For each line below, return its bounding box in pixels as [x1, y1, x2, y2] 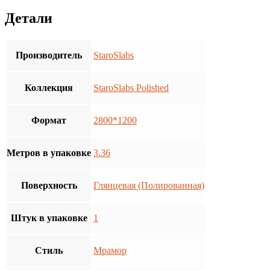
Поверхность [20, 180, 77, 191]
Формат [31, 115, 66, 126]
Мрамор [93, 245, 127, 256]
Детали [5, 10, 52, 27]
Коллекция [25, 83, 73, 93]
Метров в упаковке [7, 148, 91, 159]
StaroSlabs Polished [93, 83, 169, 93]
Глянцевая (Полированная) [93, 180, 204, 191]
